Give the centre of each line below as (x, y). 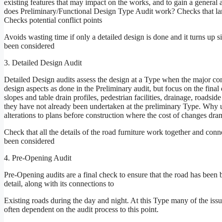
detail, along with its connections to (59, 183)
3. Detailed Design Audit (43, 62)
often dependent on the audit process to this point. (81, 209)
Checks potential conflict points (53, 20)
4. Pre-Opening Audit (38, 158)
